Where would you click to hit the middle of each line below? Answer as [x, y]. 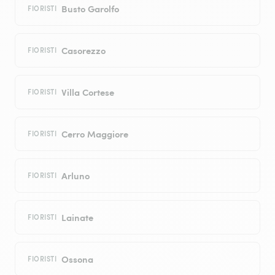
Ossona [78, 259]
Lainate [78, 217]
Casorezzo [84, 50]
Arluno [76, 176]
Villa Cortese [88, 92]
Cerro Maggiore [95, 134]
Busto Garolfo [91, 9]
